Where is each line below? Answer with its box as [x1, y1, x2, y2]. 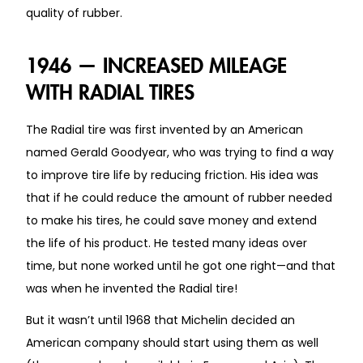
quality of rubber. [26, 4, 122, 21]
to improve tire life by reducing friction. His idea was [26, 166, 318, 183]
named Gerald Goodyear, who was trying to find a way [26, 143, 334, 160]
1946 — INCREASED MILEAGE [26, 55, 287, 67]
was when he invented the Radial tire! [26, 280, 237, 297]
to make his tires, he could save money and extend [26, 211, 317, 228]
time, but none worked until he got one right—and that [26, 257, 335, 274]
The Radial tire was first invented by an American [26, 121, 303, 138]
